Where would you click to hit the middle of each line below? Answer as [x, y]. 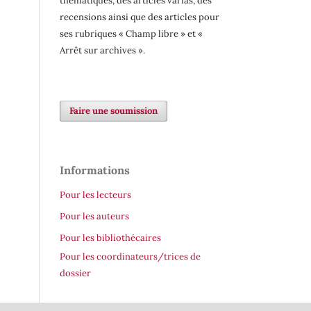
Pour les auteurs [94, 217]
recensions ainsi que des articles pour [140, 17]
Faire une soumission [114, 111]
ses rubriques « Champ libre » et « [131, 34]
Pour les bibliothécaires [110, 238]
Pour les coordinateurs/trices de [130, 257]
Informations [95, 170]
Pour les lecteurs [95, 195]
